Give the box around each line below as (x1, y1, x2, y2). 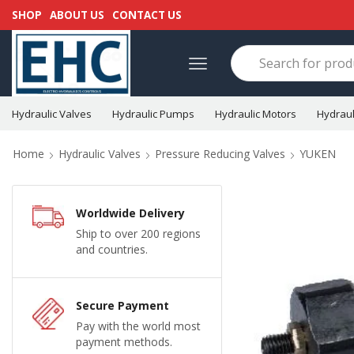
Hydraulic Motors (215, 106, 296, 121)
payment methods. (76, 334, 172, 350)
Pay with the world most (76, 318, 201, 334)
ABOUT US (50, 8, 104, 22)
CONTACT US (112, 8, 182, 22)
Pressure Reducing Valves (155, 146, 285, 162)
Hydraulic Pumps (112, 106, 194, 121)
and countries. (76, 242, 148, 258)
